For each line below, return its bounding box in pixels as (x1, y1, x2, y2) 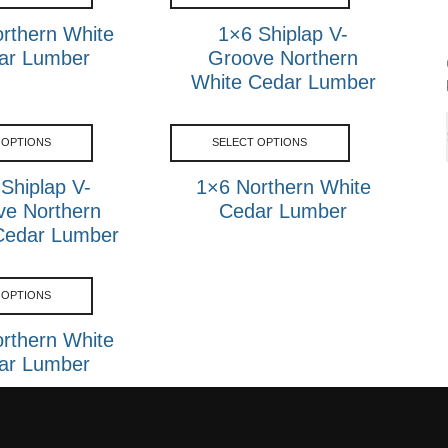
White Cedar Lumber (190, 70, 376, 93)
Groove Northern (208, 46, 359, 69)
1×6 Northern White (195, 175, 371, 198)
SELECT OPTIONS (212, 136, 308, 149)
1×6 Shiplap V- (218, 22, 349, 45)
